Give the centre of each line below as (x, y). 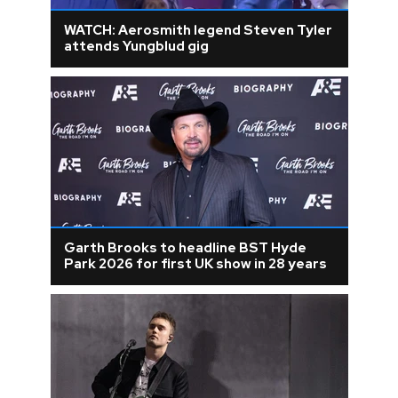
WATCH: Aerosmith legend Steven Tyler (198, 30)
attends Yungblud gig (136, 46)
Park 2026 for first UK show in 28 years (195, 263)
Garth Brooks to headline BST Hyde (185, 247)
